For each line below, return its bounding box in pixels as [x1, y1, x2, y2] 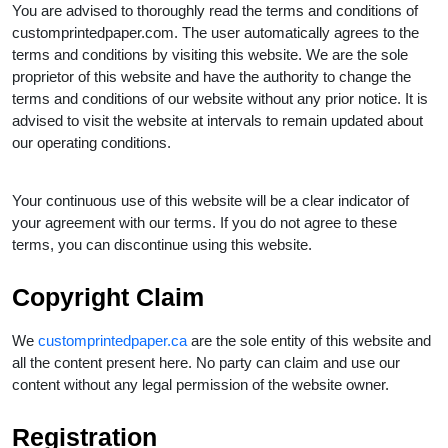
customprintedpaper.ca [38, 331, 187, 349]
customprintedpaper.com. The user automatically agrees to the [12, 23, 419, 41]
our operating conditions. [12, 133, 175, 151]
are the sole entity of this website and [187, 331, 431, 349]
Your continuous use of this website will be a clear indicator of [12, 191, 409, 209]
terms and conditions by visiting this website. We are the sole [12, 45, 408, 63]
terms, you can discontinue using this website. [12, 235, 316, 253]
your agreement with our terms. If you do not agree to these [12, 213, 397, 231]
